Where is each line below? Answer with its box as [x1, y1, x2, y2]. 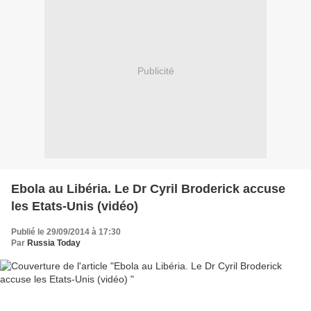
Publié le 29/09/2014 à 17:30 [11, 226, 121, 237]
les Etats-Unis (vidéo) [11, 199, 138, 213]
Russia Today [27, 237, 81, 248]
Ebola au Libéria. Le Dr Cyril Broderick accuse [11, 181, 285, 196]
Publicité [137, 65, 174, 77]
